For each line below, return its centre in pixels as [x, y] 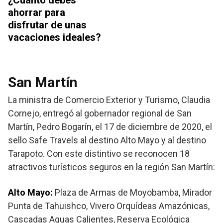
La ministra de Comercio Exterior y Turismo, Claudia [109, 100]
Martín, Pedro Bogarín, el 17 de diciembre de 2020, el [110, 127]
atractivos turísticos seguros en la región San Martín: [111, 167]
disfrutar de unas [47, 25]
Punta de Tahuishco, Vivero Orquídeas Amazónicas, [109, 206]
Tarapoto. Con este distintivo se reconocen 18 [99, 154]
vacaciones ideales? [55, 38]
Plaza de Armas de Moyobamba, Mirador [133, 193]
